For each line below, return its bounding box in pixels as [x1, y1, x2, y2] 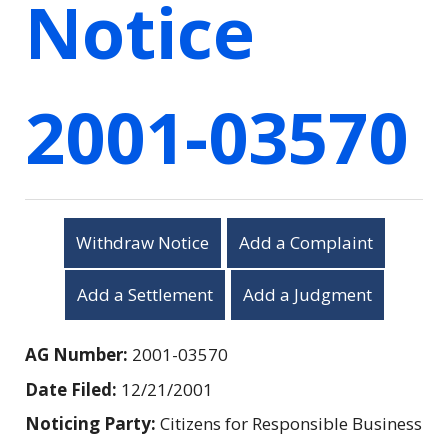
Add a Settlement [76, 282, 213, 306]
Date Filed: [25, 377, 121, 401]
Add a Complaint [238, 230, 373, 254]
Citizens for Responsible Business [160, 411, 422, 435]
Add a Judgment [242, 282, 372, 306]
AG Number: [25, 342, 132, 366]
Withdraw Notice [75, 230, 209, 254]
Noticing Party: [25, 411, 160, 435]
